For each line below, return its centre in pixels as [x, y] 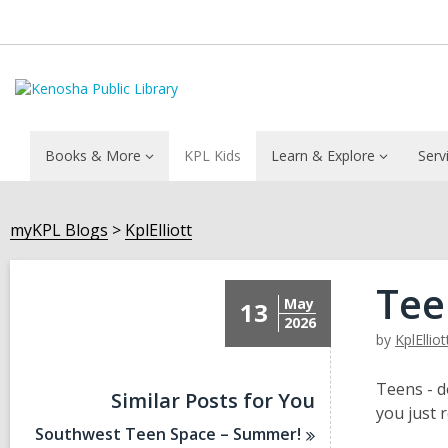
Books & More [93, 155]
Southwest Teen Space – [134, 434]
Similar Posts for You [213, 400]
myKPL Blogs [59, 230]
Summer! [267, 434]
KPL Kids [212, 155]
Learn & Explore [323, 155]
